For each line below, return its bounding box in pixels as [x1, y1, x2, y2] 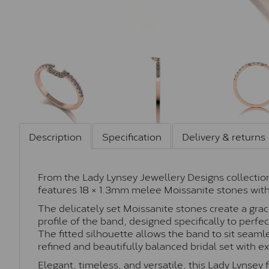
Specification [102, 128, 162, 144]
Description [29, 128, 82, 144]
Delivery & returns [182, 128, 265, 144]
